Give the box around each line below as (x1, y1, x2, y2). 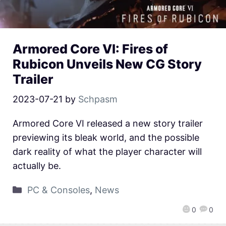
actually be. (13, 160, 61, 172)
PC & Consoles (27, 185, 90, 196)
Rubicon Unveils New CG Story (13, 56, 202, 72)
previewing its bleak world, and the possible (13, 132, 199, 143)
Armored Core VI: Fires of (13, 41, 168, 57)
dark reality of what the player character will (13, 146, 202, 157)
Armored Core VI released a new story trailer (13, 118, 203, 129)
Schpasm (78, 94, 118, 105)
